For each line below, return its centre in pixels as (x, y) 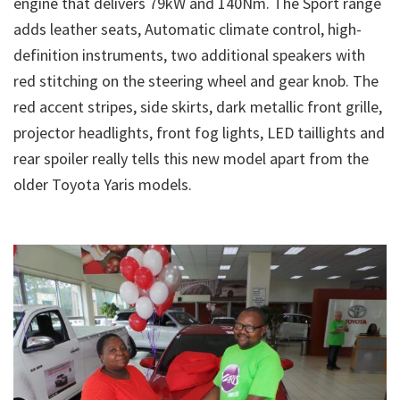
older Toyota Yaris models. (122, 185)
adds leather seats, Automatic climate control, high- (187, 29)
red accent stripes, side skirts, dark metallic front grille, (198, 107)
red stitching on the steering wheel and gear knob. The (196, 81)
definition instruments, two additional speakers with (189, 55)
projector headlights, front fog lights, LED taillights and (199, 133)
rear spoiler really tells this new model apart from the (191, 159)
